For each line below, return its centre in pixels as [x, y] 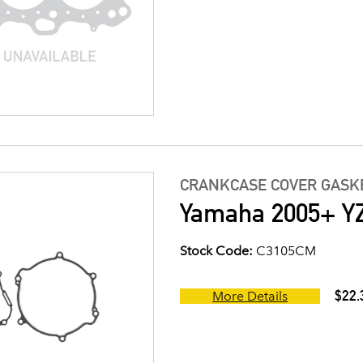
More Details [250, 297]
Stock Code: [216, 251]
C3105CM [284, 251]
